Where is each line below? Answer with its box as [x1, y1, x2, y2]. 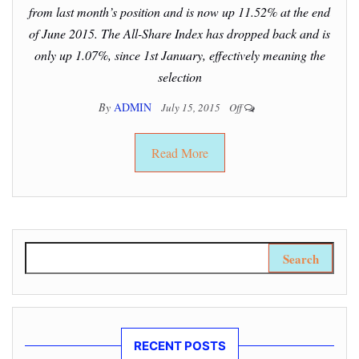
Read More [151, 144, 208, 161]
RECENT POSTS [133, 338, 226, 353]
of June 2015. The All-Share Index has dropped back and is [29, 25, 330, 42]
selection [157, 68, 202, 85]
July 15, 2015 [160, 100, 223, 115]
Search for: [24, 242, 83, 260]
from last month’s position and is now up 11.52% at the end [29, 3, 330, 20]
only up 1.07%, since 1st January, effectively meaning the [34, 46, 325, 63]
